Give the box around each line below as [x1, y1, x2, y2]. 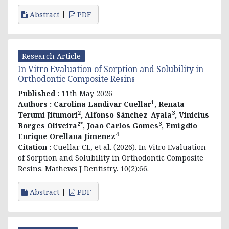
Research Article [22, 51, 81, 61]
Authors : [18, 99, 54, 109]
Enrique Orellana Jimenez [18, 131, 116, 141]
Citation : [18, 142, 53, 152]
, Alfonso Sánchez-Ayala [81, 109, 172, 120]
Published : [18, 88, 59, 98]
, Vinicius [175, 109, 209, 120]
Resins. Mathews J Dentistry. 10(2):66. [18, 163, 149, 173]
